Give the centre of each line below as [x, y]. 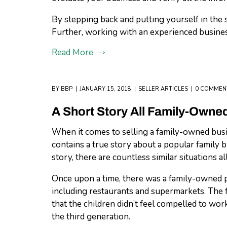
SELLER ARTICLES [163, 89]
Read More [72, 52]
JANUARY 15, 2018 [105, 89]
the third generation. [91, 217]
